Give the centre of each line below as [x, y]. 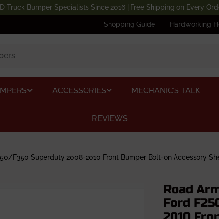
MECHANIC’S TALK [165, 91]
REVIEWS [109, 119]
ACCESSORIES [79, 91]
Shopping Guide [129, 24]
